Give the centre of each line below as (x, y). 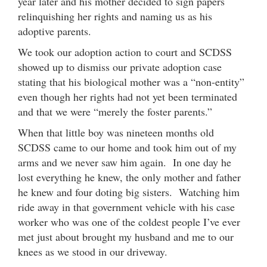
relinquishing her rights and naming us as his (115, 16)
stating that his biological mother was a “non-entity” (131, 81)
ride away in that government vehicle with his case (126, 207)
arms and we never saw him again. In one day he (125, 162)
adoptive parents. (55, 31)
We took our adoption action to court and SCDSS (125, 52)
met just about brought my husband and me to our (126, 236)
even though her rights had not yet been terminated (128, 96)
